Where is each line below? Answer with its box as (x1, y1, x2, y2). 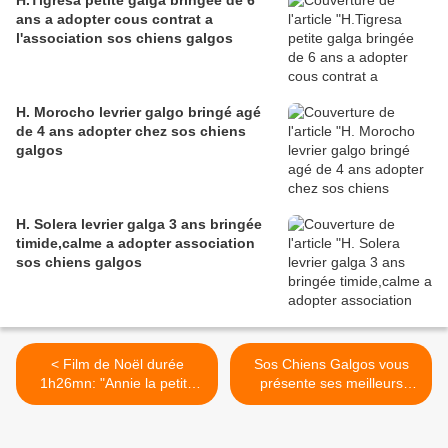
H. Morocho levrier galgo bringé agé (16, 104, 188, 121)
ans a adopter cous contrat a (16, 11, 213, 28)
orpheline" (85, 394, 149, 411)
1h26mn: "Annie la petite (39, 375, 195, 392)
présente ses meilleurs (259, 375, 403, 392)
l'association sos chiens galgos (16, 30, 233, 47)
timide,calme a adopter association (16, 235, 255, 252)
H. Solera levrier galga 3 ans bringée (16, 216, 210, 233)
